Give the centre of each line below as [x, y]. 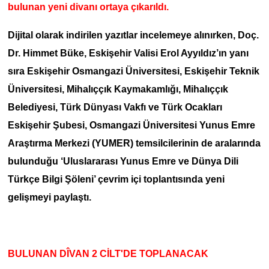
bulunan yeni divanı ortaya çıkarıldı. [88, 7]
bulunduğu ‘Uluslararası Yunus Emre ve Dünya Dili [123, 161]
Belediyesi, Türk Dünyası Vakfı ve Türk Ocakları [115, 107]
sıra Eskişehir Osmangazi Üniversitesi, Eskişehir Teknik [133, 71]
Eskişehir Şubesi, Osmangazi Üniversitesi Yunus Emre [131, 125]
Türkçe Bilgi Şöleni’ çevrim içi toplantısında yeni [116, 179]
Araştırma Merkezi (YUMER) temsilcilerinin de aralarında [134, 143]
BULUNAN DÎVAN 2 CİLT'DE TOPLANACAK [108, 253]
